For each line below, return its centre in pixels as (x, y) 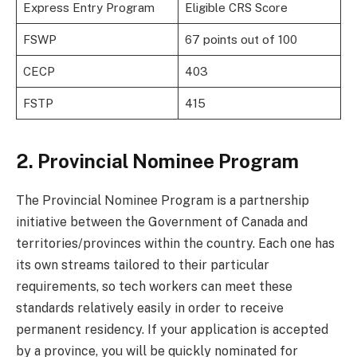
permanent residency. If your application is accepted (172, 329)
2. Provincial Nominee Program (157, 161)
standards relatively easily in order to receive (150, 308)
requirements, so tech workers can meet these (154, 286)
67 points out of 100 (241, 39)
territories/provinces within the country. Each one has (175, 243)
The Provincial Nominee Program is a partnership (163, 200)
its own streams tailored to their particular (143, 265)
